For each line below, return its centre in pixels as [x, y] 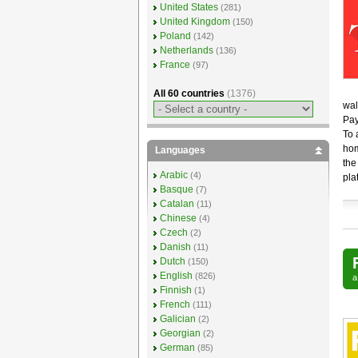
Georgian [180, 333]
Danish [175, 247]
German [177, 348]
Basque [176, 189]
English [176, 276]
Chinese [178, 218]
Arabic [173, 175]
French [175, 304]
